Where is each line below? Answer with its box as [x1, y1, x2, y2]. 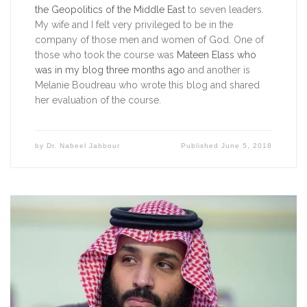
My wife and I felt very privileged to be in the [34, 19, 233, 30]
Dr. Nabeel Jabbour [46, 141, 120, 149]
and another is [184, 64, 250, 75]
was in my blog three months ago [34, 64, 185, 75]
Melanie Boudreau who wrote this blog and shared [34, 79, 260, 90]
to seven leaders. [184, 3, 264, 15]
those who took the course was [34, 49, 177, 60]
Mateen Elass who [176, 49, 256, 60]
